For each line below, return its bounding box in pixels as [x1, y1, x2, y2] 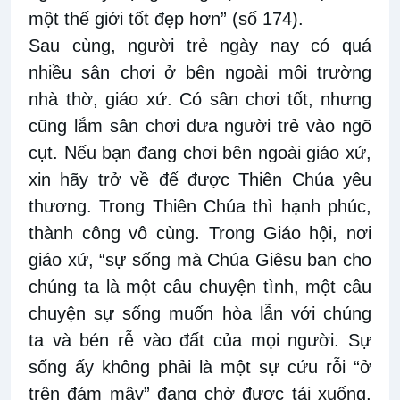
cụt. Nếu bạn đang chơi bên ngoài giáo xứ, [29, 143, 371, 163]
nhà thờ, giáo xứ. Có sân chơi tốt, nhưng [29, 89, 371, 110]
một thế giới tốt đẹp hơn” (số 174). [29, 9, 314, 29]
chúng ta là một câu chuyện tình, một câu [29, 277, 371, 297]
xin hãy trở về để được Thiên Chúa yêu [29, 170, 371, 190]
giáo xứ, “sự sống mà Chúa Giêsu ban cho [29, 250, 371, 271]
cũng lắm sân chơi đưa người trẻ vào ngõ [29, 116, 371, 137]
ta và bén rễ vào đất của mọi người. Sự [29, 330, 371, 351]
